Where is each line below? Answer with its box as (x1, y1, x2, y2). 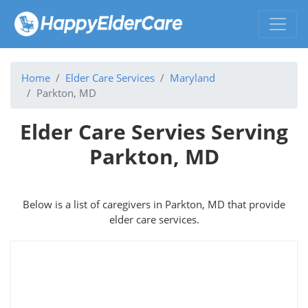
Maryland (170, 70, 215, 85)
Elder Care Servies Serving (20, 117, 288, 146)
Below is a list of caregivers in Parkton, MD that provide (23, 197, 285, 211)
